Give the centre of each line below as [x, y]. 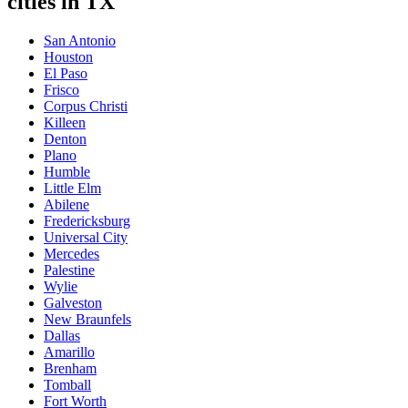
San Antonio [80, 40]
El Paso [66, 73]
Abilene [66, 204]
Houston [68, 56]
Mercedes [71, 253]
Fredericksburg [87, 220]
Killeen [65, 122]
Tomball [67, 384]
